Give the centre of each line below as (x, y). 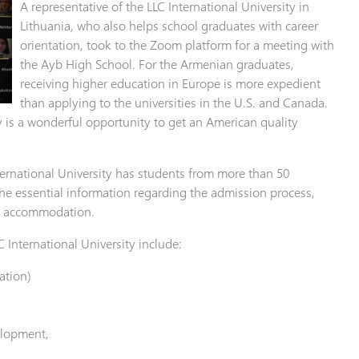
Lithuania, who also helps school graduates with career (169, 25)
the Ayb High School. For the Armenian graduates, (157, 64)
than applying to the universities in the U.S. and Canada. (173, 102)
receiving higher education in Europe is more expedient (170, 83)
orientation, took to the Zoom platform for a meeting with (177, 44)
